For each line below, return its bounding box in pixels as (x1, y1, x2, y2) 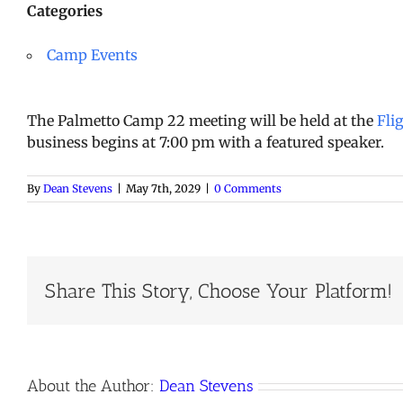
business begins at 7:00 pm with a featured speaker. (27, 133, 384, 152)
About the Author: (27, 375, 159, 396)
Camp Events (47, 46, 138, 65)
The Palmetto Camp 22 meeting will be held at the (27, 112, 377, 130)
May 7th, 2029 (126, 182, 201, 196)
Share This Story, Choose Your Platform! (45, 278, 392, 303)
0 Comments (214, 182, 282, 196)
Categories (27, 2, 103, 21)
